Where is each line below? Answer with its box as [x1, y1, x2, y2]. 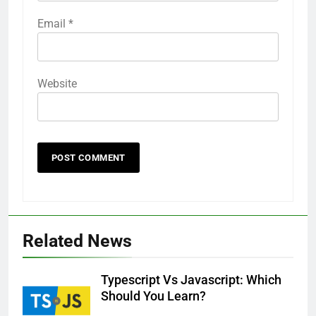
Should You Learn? [101, 289, 206, 304]
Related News [23, 231, 132, 252]
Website [37, 77, 77, 91]
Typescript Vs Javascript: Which [101, 273, 281, 288]
